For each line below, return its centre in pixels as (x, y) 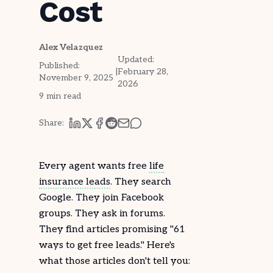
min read (62, 96)
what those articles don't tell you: (115, 261)
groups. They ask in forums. (102, 214)
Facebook (143, 198)
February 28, (143, 72)
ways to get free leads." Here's (107, 245)
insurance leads (75, 182)
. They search (141, 182)
